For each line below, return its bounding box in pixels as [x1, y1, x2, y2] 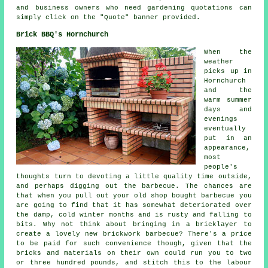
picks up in [204, 67, 252, 75]
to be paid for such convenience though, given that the [16, 239, 252, 247]
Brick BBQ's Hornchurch [16, 30, 109, 39]
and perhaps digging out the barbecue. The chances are [16, 182, 252, 190]
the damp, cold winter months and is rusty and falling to [16, 211, 252, 218]
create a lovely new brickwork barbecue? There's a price [16, 230, 252, 237]
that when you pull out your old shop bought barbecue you [16, 191, 252, 199]
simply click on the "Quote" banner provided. [16, 13, 201, 21]
